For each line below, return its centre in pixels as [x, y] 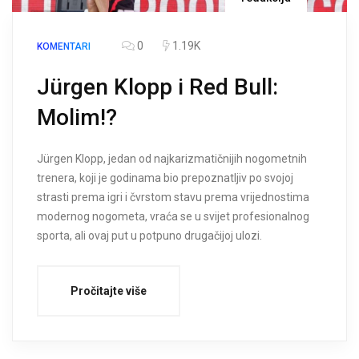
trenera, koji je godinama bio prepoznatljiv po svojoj [165, 178]
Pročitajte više [109, 291]
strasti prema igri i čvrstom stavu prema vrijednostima [173, 198]
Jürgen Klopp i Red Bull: [157, 87]
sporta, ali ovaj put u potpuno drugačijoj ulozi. [149, 236]
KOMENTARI [64, 47]
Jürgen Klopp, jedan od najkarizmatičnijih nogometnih [172, 159]
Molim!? [77, 118]
